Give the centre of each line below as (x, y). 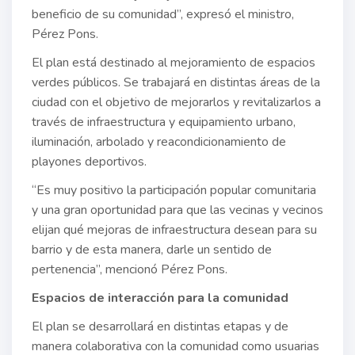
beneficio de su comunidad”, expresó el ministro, (163, 15)
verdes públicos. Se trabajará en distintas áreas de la (176, 83)
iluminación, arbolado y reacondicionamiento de (159, 142)
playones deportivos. (89, 162)
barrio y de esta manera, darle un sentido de (152, 250)
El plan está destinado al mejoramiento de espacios (174, 63)
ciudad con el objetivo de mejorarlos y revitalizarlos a (176, 103)
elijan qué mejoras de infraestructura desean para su (174, 230)
